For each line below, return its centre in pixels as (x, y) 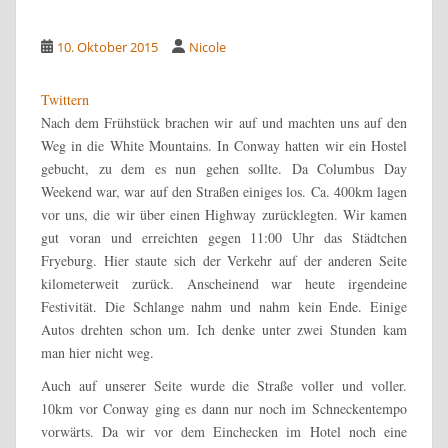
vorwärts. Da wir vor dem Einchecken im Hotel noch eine (224, 431)
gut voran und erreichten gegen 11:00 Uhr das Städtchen (224, 237)
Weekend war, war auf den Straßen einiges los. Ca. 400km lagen (224, 191)
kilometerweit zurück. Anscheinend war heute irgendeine (224, 283)
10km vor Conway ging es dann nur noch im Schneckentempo (224, 408)
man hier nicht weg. (97, 352)
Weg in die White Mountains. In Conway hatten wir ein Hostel (224, 145)
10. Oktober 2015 (108, 46)
